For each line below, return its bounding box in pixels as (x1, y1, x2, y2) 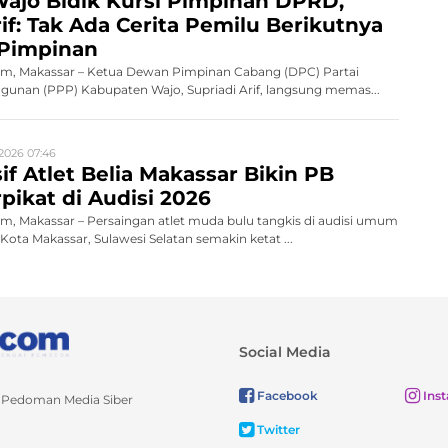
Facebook (254, 387, 318, 403)
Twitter (254, 421, 300, 437)
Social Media (239, 342, 331, 361)
